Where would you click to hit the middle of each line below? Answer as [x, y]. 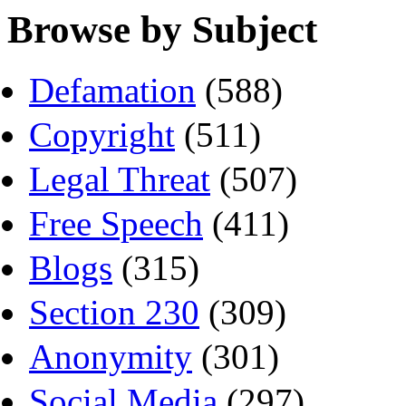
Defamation [112, 91]
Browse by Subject [162, 30]
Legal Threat [120, 179]
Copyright [102, 135]
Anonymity [111, 357]
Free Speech [116, 224]
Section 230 [114, 313]
